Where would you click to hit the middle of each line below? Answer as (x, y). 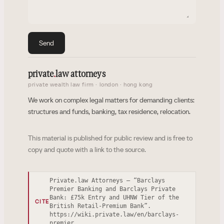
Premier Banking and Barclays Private (112, 189)
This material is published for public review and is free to (110, 138)
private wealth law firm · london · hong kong (90, 84)
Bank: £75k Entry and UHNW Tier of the (114, 197)
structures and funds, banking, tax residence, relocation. (109, 111)
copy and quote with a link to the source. (87, 149)
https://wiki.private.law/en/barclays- (114, 214)
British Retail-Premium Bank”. (100, 206)
